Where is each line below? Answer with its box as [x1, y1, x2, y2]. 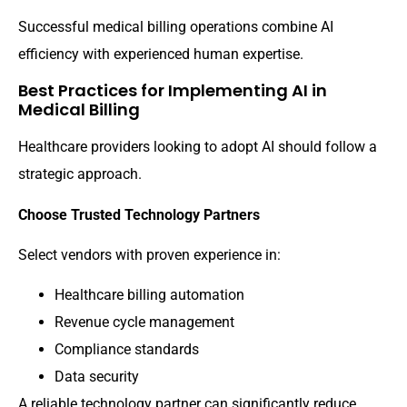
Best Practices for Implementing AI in [18, 79, 327, 103]
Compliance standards [55, 341, 199, 359]
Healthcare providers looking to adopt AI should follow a [18, 138, 377, 156]
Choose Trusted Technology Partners [18, 205, 260, 223]
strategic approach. [18, 165, 142, 184]
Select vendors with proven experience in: [18, 245, 281, 263]
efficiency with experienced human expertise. [18, 45, 303, 63]
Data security [55, 368, 139, 386]
